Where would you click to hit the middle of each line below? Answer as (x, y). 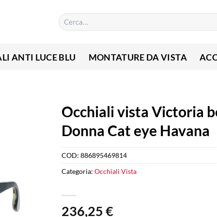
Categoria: (78, 171)
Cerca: (68, 17)
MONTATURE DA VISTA (138, 57)
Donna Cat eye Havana (136, 130)
